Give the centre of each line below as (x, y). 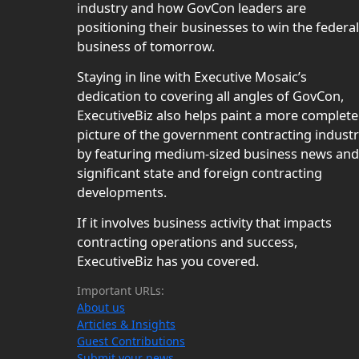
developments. (122, 193)
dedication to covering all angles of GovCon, (210, 97)
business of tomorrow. (146, 47)
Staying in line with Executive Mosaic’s (192, 77)
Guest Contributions (131, 341)
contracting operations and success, (187, 242)
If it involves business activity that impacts (204, 223)
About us (101, 308)
